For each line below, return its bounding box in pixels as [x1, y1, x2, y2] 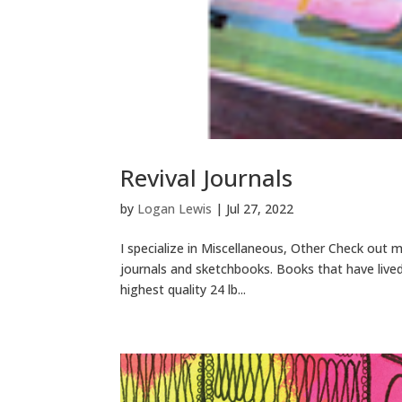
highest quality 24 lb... [120, 280, 247, 298]
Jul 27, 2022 [226, 199, 294, 217]
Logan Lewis [137, 199, 213, 217]
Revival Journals [120, 161, 293, 194]
